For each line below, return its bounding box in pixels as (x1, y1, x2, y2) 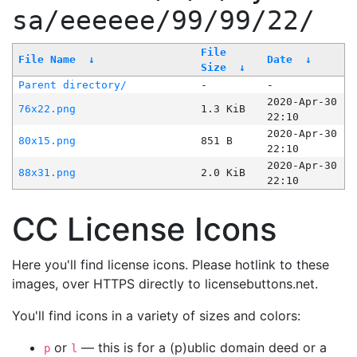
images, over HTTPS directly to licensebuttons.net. (12, 276, 318, 292)
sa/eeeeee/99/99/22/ (12, 6, 315, 37)
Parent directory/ (18, 79, 127, 92)
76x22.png (18, 103, 76, 116)
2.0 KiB (200, 167, 245, 179)
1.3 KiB (200, 103, 245, 116)
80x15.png (18, 135, 76, 147)
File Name (18, 53, 76, 66)
